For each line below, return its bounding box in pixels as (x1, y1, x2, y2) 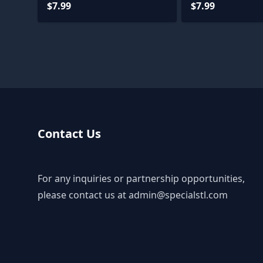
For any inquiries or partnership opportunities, (38, 171, 245, 185)
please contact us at (38, 188, 129, 201)
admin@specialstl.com (129, 188, 228, 201)
